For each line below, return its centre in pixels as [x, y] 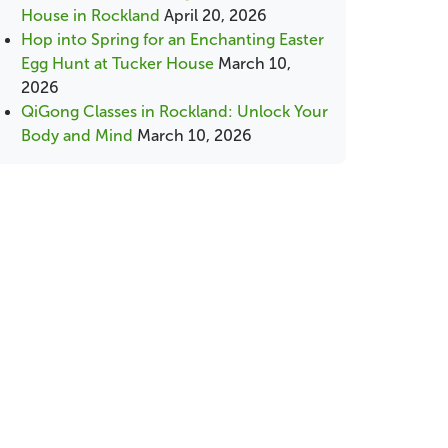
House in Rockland [90, 15]
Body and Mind [77, 135]
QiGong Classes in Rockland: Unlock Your [174, 111]
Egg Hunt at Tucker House [117, 63]
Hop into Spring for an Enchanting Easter [172, 39]
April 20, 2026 [215, 15]
